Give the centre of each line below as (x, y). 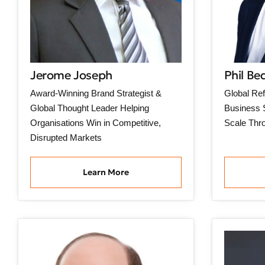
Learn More (106, 172)
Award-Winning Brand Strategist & (96, 93)
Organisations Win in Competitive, (96, 122)
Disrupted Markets (66, 137)
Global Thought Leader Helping (90, 108)
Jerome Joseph (71, 75)
